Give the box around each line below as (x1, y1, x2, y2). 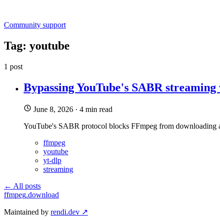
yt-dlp (43, 156, 61, 165)
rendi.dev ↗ (51, 207, 88, 216)
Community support (4, 21, 66, 29)
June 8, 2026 (33, 105, 75, 113)
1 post (4, 62, 23, 71)
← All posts (4, 181, 41, 190)
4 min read (80, 105, 112, 113)
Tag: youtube (4, 39, 70, 52)
